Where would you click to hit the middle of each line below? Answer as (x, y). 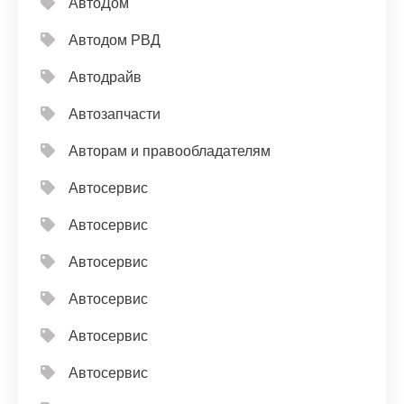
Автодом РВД (115, 41)
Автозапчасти (115, 115)
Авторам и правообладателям (170, 151)
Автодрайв (105, 78)
